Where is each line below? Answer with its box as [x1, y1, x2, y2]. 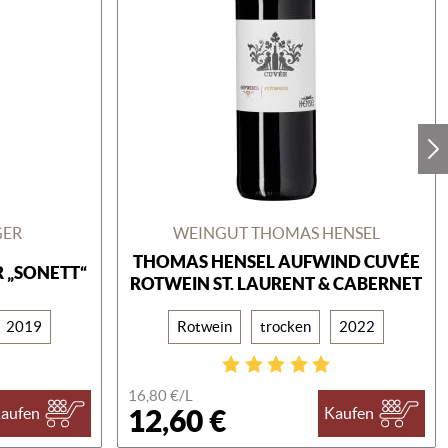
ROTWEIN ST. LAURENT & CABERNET [130, 273, 423, 293]
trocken [260, 317, 312, 335]
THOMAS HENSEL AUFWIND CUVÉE [132, 251, 420, 271]
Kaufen [323, 404, 374, 423]
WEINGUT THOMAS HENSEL [172, 223, 380, 242]
